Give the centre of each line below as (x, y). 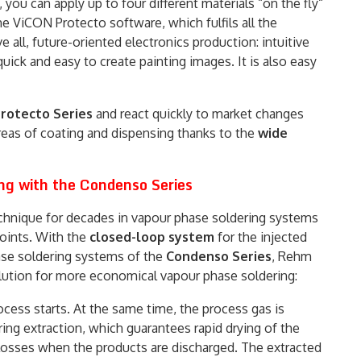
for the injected (261, 237)
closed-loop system (152, 237)
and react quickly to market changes (198, 114)
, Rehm (292, 257)
